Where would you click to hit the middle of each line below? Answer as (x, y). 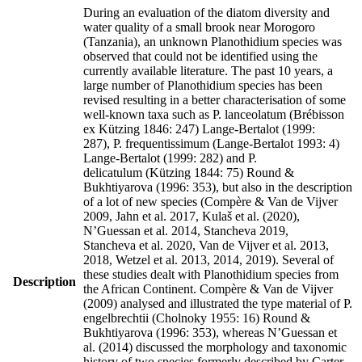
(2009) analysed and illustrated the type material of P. (218, 303)
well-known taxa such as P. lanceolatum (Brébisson (214, 114)
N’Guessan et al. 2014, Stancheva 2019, (186, 230)
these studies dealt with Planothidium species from (211, 274)
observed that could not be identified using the (200, 56)
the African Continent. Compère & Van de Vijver (208, 288)
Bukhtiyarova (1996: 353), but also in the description (218, 187)
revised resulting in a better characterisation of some (215, 99)
